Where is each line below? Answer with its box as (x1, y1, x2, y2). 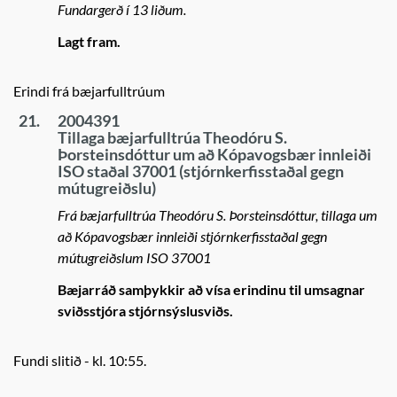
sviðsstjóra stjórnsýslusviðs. (58, 302, 233, 319)
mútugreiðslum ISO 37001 (58, 249, 211, 266)
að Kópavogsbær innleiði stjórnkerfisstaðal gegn (58, 228, 327, 245)
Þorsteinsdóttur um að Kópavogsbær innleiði (58, 144, 371, 164)
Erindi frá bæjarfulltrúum (13, 82, 165, 99)
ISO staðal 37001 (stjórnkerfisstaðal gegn (58, 161, 344, 181)
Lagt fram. (58, 33, 121, 50)
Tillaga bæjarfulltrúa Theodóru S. (58, 128, 287, 147)
